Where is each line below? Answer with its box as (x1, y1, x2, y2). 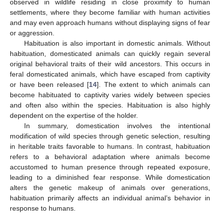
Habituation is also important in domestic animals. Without (24, 39, 210, 48)
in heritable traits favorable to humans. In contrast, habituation (10, 142, 210, 151)
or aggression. (10, 29, 55, 37)
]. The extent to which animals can (97, 81, 210, 89)
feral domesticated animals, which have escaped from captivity (10, 70, 210, 79)
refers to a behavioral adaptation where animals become (10, 153, 210, 161)
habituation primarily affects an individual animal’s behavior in (10, 194, 210, 202)
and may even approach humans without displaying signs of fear (10, 19, 210, 27)
